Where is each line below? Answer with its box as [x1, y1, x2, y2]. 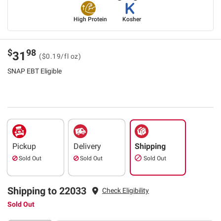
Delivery [74, 141, 101, 151]
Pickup [12, 141, 36, 151]
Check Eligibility [102, 186, 149, 195]
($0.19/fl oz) [39, 52, 81, 60]
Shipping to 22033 [7, 184, 86, 197]
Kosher [122, 15, 142, 23]
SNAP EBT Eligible [7, 67, 62, 75]
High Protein [73, 15, 107, 23]
